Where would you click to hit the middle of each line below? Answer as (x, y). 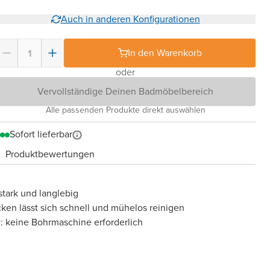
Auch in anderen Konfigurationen (130, 19)
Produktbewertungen (50, 154)
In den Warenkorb (165, 53)
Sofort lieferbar (41, 134)
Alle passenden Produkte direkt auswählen (125, 110)
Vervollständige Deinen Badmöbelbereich (125, 91)
